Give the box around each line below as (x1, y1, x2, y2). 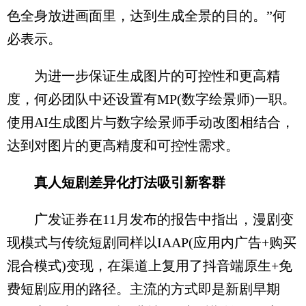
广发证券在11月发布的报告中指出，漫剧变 (7, 211, 294, 227)
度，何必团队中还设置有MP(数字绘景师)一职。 (7, 91, 296, 107)
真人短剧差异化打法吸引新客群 (34, 174, 225, 190)
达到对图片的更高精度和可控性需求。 (7, 137, 239, 153)
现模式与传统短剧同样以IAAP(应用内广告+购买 (7, 234, 296, 250)
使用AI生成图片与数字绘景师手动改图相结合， (7, 114, 294, 130)
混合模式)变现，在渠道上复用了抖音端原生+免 (7, 258, 292, 273)
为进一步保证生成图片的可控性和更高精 (7, 68, 280, 83)
